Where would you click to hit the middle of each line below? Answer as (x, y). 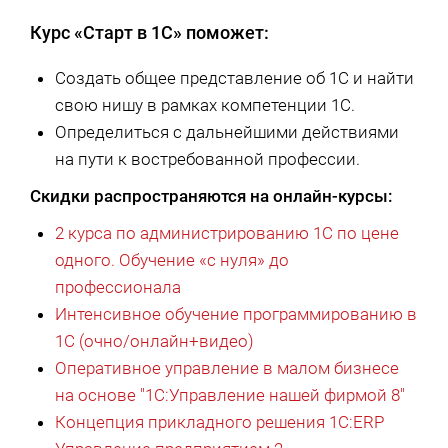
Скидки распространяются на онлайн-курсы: (211, 195)
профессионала (118, 286)
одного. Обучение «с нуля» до (172, 259)
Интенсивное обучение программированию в (236, 313)
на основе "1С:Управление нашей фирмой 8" (230, 394)
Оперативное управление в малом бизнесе (227, 367)
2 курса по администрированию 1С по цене (227, 232)
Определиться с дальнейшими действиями (227, 131)
